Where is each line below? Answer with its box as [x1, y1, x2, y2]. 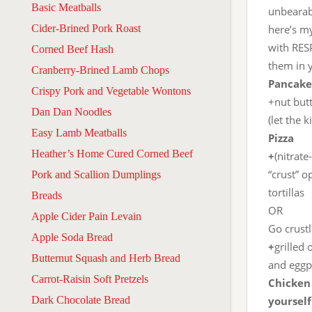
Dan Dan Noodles [31, 105, 111, 118]
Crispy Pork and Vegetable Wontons [31, 84, 191, 97]
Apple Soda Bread [31, 231, 113, 243]
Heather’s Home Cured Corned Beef [31, 147, 193, 159]
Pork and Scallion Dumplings [31, 168, 161, 180]
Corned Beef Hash [31, 42, 114, 55]
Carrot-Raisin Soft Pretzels [31, 272, 148, 285]
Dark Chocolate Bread [31, 293, 130, 306]
